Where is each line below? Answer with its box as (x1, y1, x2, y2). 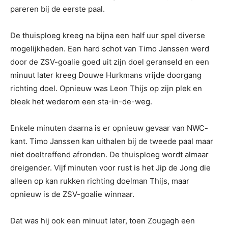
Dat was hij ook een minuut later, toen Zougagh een (10, 215, 195, 225)
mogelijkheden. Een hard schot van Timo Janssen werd (10, 43, 209, 53)
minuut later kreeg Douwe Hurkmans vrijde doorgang (10, 70, 202, 80)
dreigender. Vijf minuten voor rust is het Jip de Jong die (10, 162, 211, 173)
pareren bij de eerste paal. (10, 4, 105, 14)
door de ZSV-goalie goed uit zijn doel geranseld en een (10, 56, 209, 67)
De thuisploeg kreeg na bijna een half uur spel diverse (10, 30, 205, 40)
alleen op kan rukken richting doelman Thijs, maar (10, 176, 189, 186)
